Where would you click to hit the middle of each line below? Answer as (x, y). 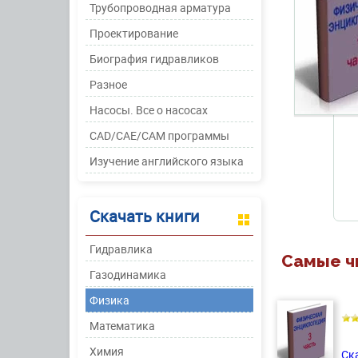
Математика (122, 326)
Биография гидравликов (154, 59)
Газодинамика (128, 274)
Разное (108, 84)
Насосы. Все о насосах (149, 110)
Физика (109, 300)
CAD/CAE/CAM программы (159, 135)
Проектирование (134, 33)
